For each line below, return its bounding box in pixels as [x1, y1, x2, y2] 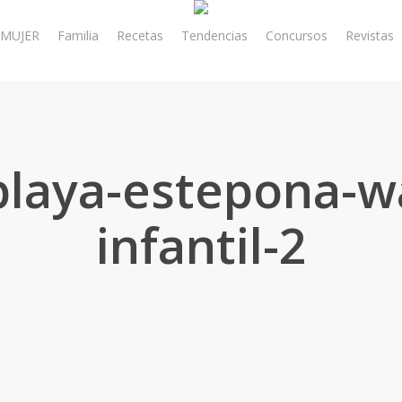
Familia [57, 26, 99, 44]
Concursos [265, 26, 328, 44]
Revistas [345, 26, 394, 44]
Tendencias [180, 26, 248, 44]
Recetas [116, 26, 163, 44]
